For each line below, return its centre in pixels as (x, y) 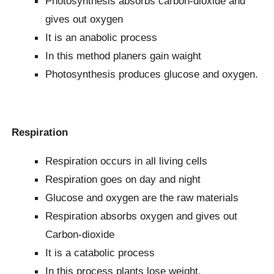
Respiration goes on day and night (123, 179)
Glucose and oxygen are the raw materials (142, 197)
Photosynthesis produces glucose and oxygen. (152, 74)
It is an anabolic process (102, 37)
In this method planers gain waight (124, 55)
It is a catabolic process (100, 252)
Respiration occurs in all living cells (127, 161)
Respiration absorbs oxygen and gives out (142, 216)
